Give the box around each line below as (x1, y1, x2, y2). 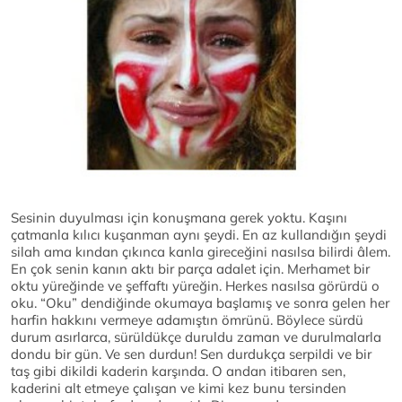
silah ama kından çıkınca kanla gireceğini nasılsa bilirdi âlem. (11, 243, 390, 261)
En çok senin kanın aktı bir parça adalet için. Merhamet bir (11, 260, 370, 278)
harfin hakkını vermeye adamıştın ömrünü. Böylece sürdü (11, 311, 363, 329)
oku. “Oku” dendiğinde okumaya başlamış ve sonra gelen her (11, 294, 389, 312)
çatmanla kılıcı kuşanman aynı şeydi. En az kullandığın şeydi (11, 226, 387, 244)
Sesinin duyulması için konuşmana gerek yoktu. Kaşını (11, 209, 347, 227)
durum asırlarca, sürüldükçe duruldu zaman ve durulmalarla (11, 328, 381, 346)
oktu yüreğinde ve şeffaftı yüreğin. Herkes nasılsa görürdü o (11, 277, 380, 295)
